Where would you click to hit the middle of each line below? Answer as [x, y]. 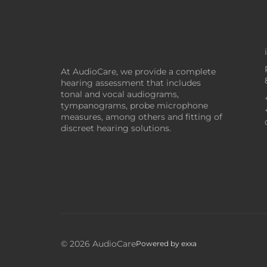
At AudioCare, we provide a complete [138, 72]
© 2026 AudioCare [98, 243]
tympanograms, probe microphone [134, 106]
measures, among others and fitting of [142, 117]
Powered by [159, 244]
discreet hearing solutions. [116, 128]
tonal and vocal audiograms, [120, 94]
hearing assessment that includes [131, 83]
